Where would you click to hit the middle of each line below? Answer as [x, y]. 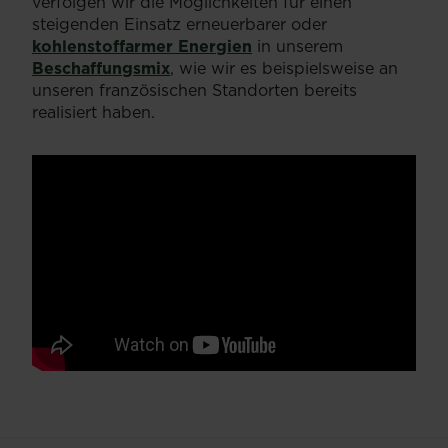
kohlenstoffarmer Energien [142, 46]
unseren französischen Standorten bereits [194, 90]
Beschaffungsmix [101, 68]
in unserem [297, 46]
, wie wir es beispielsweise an [284, 68]
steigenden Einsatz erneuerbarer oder [179, 24]
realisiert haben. [93, 112]
